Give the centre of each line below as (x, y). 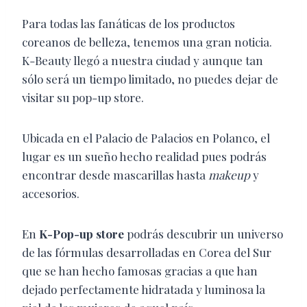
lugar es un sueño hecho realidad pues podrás (144, 157)
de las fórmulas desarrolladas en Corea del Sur (147, 253)
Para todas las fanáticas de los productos (128, 24)
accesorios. (51, 194)
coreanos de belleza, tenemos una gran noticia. (147, 42)
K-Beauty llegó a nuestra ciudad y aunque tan (143, 61)
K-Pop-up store (82, 234)
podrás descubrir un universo (204, 234)
